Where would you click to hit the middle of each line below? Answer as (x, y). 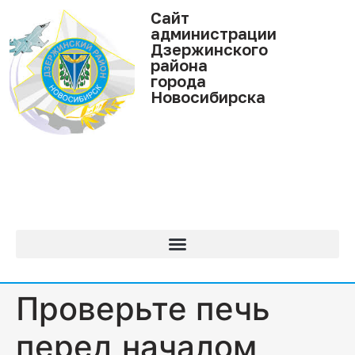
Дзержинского (209, 49)
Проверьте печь (143, 309)
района (179, 65)
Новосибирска (208, 97)
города (178, 81)
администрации (213, 33)
